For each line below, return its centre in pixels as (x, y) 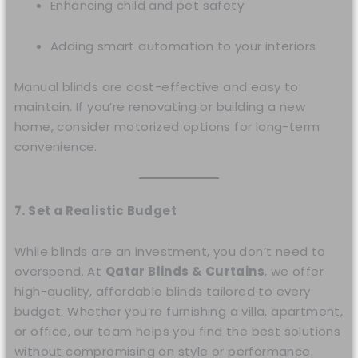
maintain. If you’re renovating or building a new (160, 107)
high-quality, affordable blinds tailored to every (163, 291)
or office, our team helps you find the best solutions (178, 331)
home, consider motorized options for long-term (167, 127)
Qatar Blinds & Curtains (185, 271)
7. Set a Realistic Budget (96, 210)
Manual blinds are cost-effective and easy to (157, 87)
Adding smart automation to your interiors (183, 46)
